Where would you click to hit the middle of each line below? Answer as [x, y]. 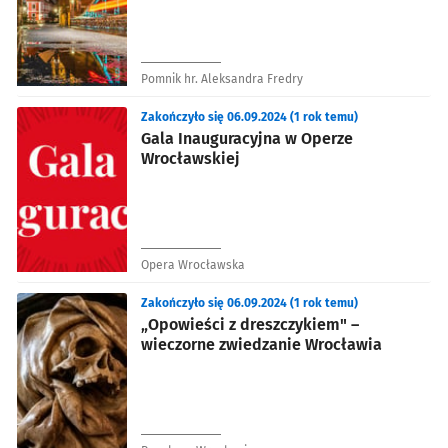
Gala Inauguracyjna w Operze [247, 138]
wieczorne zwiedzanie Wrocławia [261, 344]
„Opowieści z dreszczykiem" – [250, 324]
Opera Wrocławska [193, 264]
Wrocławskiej [190, 158]
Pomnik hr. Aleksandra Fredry [222, 78]
